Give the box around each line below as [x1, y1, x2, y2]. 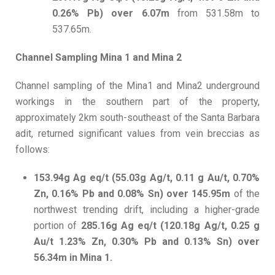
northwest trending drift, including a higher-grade [34, 204, 260, 216]
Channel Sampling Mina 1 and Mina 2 [15, 52, 182, 64]
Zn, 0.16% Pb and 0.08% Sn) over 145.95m [34, 188, 234, 200]
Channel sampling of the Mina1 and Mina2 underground [15, 80, 260, 92]
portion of [34, 220, 77, 232]
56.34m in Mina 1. [34, 252, 112, 264]
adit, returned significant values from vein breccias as [15, 128, 260, 140]
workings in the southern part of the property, [15, 96, 260, 108]
